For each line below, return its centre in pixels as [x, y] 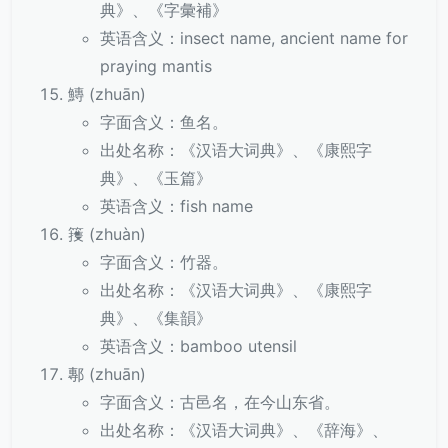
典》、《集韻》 [156, 318]
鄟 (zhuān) [107, 374]
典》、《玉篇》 [156, 178]
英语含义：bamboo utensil [198, 346]
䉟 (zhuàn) [107, 234]
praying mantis [156, 66]
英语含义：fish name [176, 206]
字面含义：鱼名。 [164, 122]
